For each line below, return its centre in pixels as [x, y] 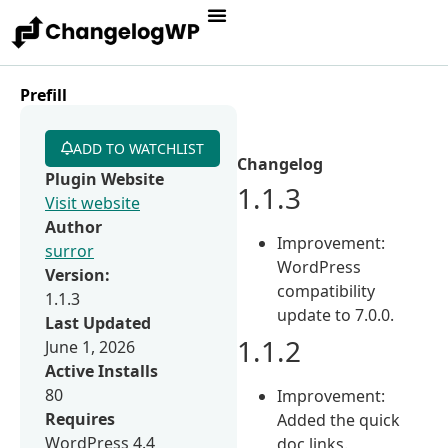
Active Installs [101, 370]
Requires [80, 418]
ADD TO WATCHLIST [138, 148]
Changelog [280, 163]
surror [69, 250]
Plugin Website [104, 178]
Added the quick [339, 419]
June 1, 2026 [90, 346]
